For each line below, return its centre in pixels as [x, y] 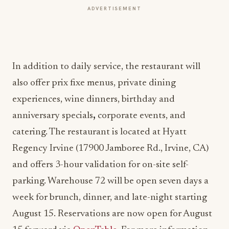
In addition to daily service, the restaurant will [106, 67]
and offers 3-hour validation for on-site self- [100, 165]
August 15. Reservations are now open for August [112, 214]
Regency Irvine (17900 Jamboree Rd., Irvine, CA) [110, 148]
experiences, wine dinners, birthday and [94, 99]
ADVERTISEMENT [114, 8]
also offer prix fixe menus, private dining [94, 83]
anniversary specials [53, 116]
